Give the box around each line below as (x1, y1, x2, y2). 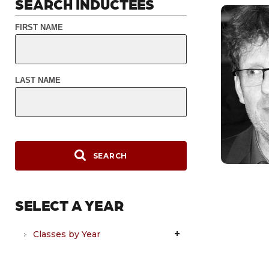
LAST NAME (15, 76, 61, 85)
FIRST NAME (15, 23, 63, 32)
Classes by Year (33, 229, 100, 240)
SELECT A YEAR (15, 196, 124, 215)
